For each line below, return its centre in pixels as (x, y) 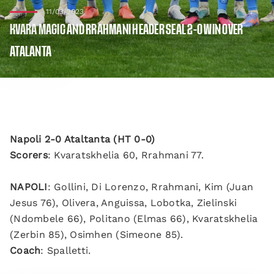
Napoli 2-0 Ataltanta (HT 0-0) (83, 139)
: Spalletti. (66, 250)
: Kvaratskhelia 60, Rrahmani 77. (125, 155)
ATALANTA (31, 52)
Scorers (29, 155)
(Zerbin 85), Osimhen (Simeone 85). (97, 235)
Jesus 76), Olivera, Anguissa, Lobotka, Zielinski (123, 203)
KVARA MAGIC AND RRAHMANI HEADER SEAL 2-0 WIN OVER (127, 30)
